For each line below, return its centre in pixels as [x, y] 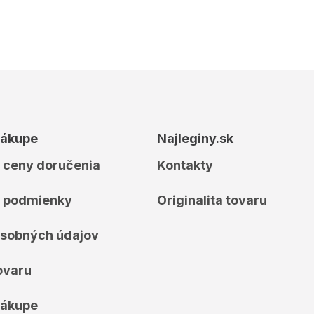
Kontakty [185, 165]
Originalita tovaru [212, 200]
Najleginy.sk [195, 138]
